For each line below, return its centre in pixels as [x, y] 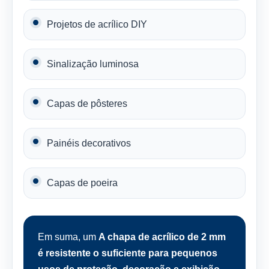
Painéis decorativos [89, 143]
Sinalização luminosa [93, 64]
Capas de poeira [82, 183]
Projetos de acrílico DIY [97, 24]
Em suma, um [68, 237]
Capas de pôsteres [87, 104]
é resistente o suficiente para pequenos [128, 253]
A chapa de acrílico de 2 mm [162, 237]
